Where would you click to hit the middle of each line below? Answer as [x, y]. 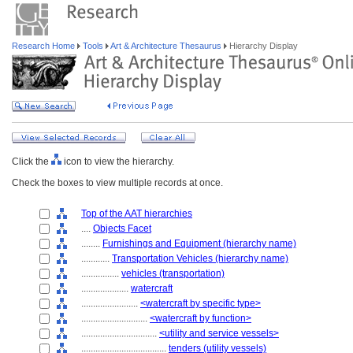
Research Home [45, 46]
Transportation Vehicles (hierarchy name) [200, 258]
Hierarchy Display [262, 46]
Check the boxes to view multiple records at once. [117, 183]
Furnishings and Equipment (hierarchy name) [199, 243]
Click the [32, 162]
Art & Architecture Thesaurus [166, 46]
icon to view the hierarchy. [118, 162]
